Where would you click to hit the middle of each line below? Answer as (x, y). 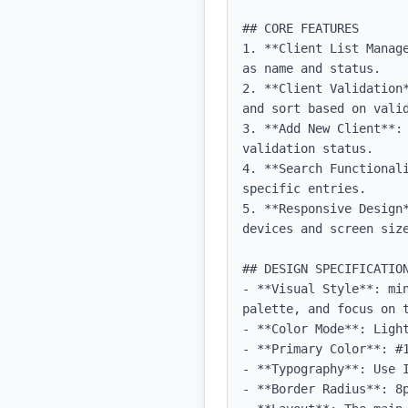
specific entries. (304, 189)
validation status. (308, 148)
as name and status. (311, 68)
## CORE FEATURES (301, 28)
